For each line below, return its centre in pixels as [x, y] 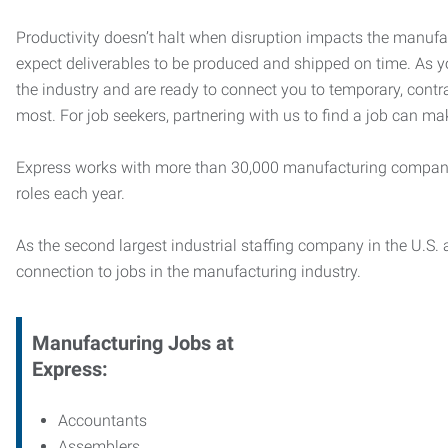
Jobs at [201, 342]
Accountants [102, 420]
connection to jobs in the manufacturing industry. [188, 271]
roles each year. [70, 193]
